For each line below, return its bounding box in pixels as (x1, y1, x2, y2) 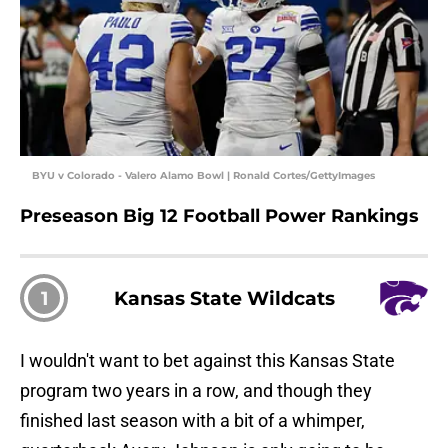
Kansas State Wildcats (113, 286, 335, 311)
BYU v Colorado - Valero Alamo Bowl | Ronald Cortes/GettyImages (32, 169, 375, 183)
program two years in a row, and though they (20, 380, 372, 402)
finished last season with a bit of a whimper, (20, 410, 365, 432)
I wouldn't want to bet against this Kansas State (20, 350, 395, 372)
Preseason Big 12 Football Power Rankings (20, 205, 419, 228)
